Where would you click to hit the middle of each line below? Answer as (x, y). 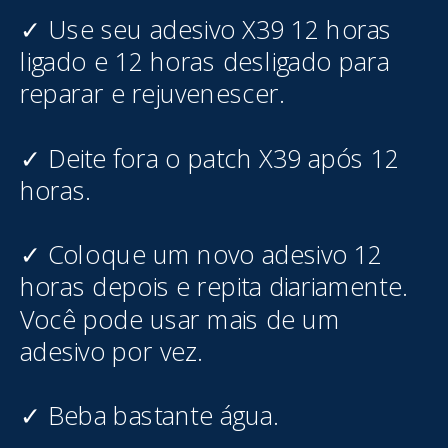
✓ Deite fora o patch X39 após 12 (209, 158)
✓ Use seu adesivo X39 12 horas (205, 29)
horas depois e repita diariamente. (212, 287)
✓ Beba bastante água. (148, 415)
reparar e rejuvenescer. (151, 93)
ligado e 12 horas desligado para (204, 61)
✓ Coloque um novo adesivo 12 (201, 254)
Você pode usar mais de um (180, 319)
